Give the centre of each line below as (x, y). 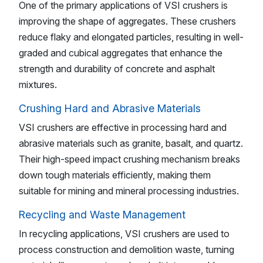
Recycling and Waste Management (102, 215)
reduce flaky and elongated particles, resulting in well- (131, 37)
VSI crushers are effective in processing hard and (123, 128)
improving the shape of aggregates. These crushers (127, 21)
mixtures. (38, 85)
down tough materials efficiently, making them (115, 175)
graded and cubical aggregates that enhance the (121, 53)
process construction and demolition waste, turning (127, 249)
